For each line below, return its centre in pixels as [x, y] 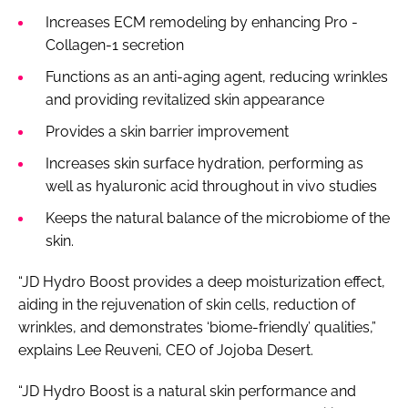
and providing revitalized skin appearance [185, 99]
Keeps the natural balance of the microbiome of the [218, 218]
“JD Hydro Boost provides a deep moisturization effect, [202, 281]
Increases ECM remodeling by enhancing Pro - [202, 22]
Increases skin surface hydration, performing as [204, 163]
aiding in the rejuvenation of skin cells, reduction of [187, 304]
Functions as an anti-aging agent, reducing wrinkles [217, 76]
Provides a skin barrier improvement [167, 131]
